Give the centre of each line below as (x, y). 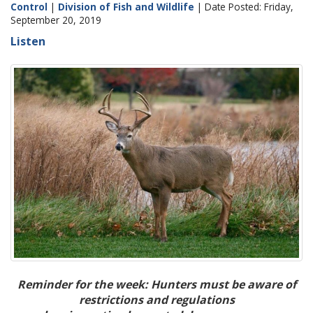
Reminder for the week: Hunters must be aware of (156, 284)
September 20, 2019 (56, 20)
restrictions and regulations (156, 299)
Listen (28, 41)
